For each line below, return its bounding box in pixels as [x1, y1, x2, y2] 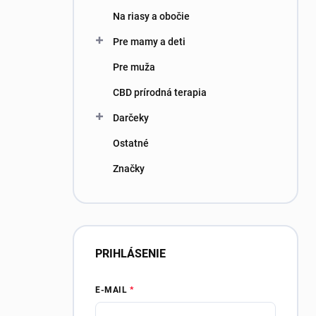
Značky [113, 163, 145, 174]
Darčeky [113, 112, 149, 123]
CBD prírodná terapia [113, 87, 207, 98]
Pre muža [113, 61, 155, 73]
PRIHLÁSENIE [95, 247, 166, 260]
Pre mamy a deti [113, 36, 186, 47]
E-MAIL [95, 285, 128, 295]
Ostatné [113, 138, 149, 149]
